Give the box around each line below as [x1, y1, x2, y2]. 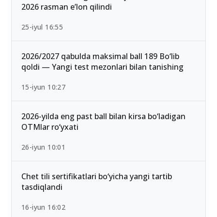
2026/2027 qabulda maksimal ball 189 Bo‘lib [21, 83, 179, 94]
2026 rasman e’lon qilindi [21, 34, 112, 45]
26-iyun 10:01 [21, 175, 66, 185]
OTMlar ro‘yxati [21, 154, 78, 165]
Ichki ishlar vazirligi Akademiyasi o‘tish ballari [21, 23, 184, 34]
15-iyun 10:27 [21, 115, 66, 124]
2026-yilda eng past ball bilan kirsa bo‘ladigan [21, 143, 186, 155]
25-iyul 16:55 [21, 55, 63, 64]
